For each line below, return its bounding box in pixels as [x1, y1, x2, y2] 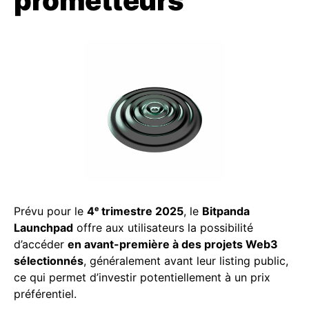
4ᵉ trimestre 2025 [87, 203, 183, 218]
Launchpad [14, 220, 73, 235]
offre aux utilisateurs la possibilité [73, 220, 253, 235]
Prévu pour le [14, 203, 87, 218]
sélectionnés [14, 253, 83, 268]
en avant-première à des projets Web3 [68, 237, 278, 251]
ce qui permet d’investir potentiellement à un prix [14, 270, 270, 284]
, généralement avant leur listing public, [83, 253, 288, 268]
